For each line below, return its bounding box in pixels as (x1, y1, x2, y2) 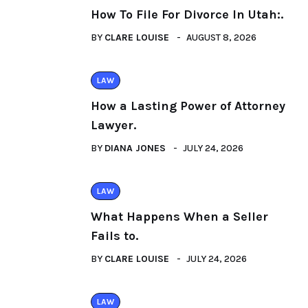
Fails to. (91, 228, 138, 243)
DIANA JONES (104, 142, 166, 154)
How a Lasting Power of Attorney (91, 98, 285, 113)
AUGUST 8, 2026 (186, 32, 256, 43)
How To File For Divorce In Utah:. (91, 7, 283, 22)
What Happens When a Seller (91, 209, 268, 224)
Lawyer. (91, 118, 136, 133)
